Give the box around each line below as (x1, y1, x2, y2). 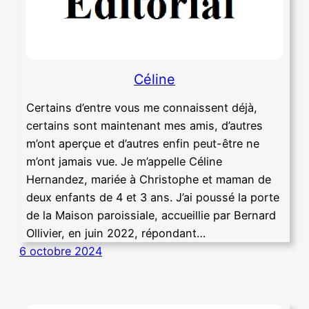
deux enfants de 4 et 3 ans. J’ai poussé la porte (26, 190, 279, 204)
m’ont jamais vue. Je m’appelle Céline (26, 154, 222, 168)
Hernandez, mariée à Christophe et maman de (26, 172, 271, 186)
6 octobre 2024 (19, 244, 102, 258)
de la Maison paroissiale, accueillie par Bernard (26, 208, 276, 222)
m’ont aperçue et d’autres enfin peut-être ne (26, 137, 259, 150)
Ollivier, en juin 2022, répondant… (26, 226, 206, 240)
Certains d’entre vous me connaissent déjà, (26, 101, 257, 114)
